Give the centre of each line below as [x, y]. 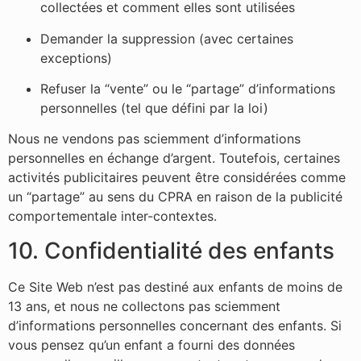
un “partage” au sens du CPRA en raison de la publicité [175, 197]
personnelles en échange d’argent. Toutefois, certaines [174, 158]
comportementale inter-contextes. [112, 216]
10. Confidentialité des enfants [171, 250]
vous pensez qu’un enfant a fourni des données [151, 344]
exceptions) [76, 58]
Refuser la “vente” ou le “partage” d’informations [188, 89]
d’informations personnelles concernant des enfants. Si [175, 325]
